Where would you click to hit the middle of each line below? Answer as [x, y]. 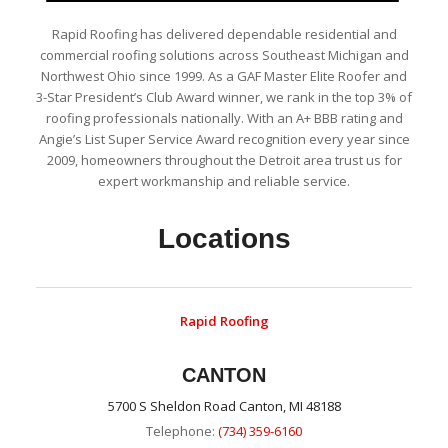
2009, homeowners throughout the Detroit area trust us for [224, 160]
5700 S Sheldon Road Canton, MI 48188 [224, 406]
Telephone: [182, 431]
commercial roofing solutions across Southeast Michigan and [224, 55]
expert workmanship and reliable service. [224, 181]
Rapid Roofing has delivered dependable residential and [224, 34]
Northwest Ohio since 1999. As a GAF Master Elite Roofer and [224, 76]
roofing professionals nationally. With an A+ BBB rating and [224, 118]
